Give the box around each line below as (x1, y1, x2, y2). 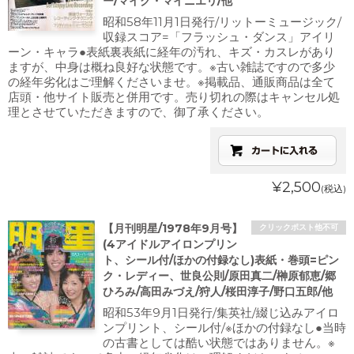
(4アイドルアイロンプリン (103, 237, 237, 251)
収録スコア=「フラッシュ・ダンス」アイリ (103, 29, 335, 44)
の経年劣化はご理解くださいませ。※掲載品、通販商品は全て (8, 74, 335, 89)
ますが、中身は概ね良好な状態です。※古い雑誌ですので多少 (8, 59, 335, 74)
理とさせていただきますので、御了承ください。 (8, 104, 269, 119)
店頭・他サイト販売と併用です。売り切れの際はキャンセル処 (8, 89, 340, 104)
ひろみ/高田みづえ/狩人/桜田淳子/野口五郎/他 (103, 284, 333, 299)
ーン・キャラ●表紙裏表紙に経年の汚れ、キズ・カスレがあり (8, 44, 335, 59)
